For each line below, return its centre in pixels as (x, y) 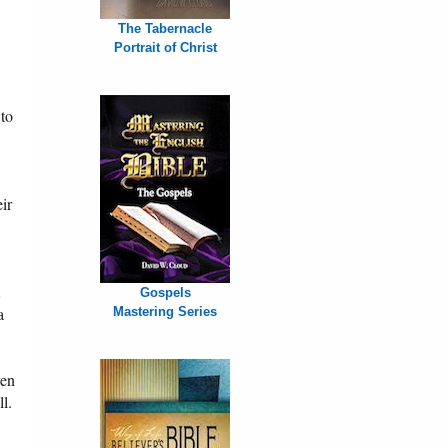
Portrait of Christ (165, 48)
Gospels (165, 293)
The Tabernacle (165, 29)
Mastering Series (165, 312)
